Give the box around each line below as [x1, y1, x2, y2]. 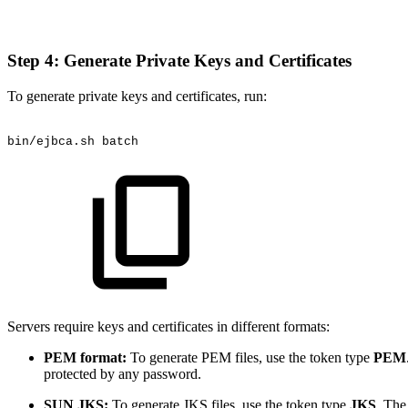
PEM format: [44, 349, 127, 365]
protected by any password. [44, 365, 201, 382]
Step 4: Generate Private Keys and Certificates [7, 51, 356, 71]
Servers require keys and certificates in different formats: [7, 318, 330, 334]
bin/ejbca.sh [7, 135, 95, 149]
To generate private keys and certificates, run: [7, 88, 267, 105]
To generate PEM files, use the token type [127, 349, 373, 365]
